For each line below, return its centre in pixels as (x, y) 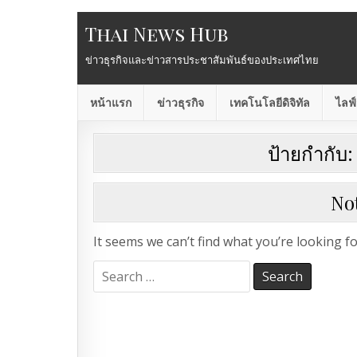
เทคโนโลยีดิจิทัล (270, 103)
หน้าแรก (111, 103)
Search (112, 270)
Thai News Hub (157, 33)
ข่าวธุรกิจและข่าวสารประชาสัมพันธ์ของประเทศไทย (202, 60)
